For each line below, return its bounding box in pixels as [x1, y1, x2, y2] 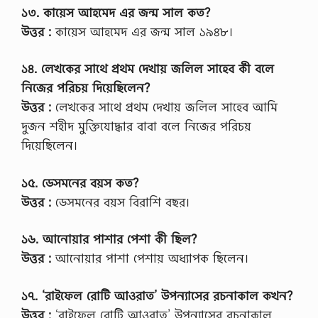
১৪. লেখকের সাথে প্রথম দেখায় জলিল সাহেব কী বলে [21, 60, 274, 77]
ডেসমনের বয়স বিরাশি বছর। [51, 193, 190, 210]
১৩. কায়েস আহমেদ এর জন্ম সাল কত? [21, 4, 210, 21]
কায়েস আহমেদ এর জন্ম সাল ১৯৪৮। [51, 23, 233, 40]
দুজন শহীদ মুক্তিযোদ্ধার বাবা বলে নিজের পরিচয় [21, 118, 251, 135]
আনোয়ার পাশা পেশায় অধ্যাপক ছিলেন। [51, 250, 248, 267]
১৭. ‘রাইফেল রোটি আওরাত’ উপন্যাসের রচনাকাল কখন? [21, 287, 292, 304]
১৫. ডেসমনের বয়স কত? [21, 174, 138, 191]
